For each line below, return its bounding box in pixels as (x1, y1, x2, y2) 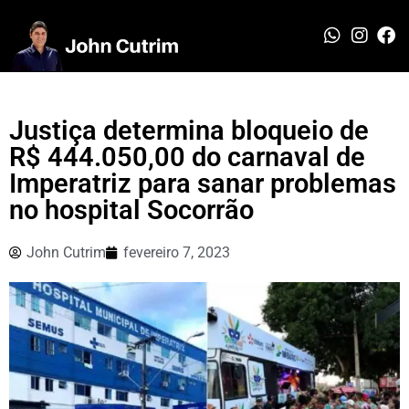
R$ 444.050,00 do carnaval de (9, 141, 365, 173)
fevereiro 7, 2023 (123, 243, 230, 261)
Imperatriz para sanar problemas (9, 167, 396, 199)
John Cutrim (26, 243, 106, 261)
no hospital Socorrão (9, 194, 254, 225)
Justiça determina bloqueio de (9, 114, 369, 146)
